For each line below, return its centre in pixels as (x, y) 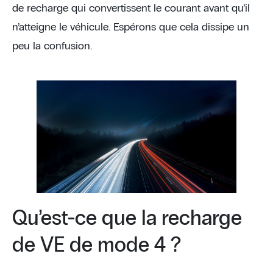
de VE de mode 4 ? (97, 245)
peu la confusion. (52, 46)
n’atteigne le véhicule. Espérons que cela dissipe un (131, 27)
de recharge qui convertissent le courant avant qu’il (131, 9)
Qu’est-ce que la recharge (127, 218)
